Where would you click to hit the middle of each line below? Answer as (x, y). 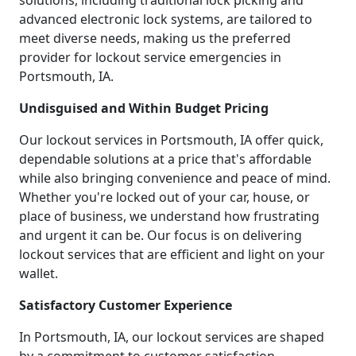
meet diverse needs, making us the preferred (155, 39)
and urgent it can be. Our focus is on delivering (161, 236)
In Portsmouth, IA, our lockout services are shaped (172, 337)
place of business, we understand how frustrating (169, 217)
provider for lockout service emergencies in (150, 58)
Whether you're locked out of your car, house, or (164, 197)
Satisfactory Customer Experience (126, 306)
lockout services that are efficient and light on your (172, 255)
